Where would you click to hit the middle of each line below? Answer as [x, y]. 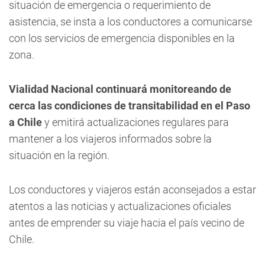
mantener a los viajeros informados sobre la [110, 139]
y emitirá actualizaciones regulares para [135, 122]
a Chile [25, 122]
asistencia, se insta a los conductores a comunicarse [130, 22]
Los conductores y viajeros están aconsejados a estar [132, 190]
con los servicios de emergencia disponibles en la [122, 38]
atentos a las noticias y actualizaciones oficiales [120, 206]
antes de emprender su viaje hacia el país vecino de [127, 223]
